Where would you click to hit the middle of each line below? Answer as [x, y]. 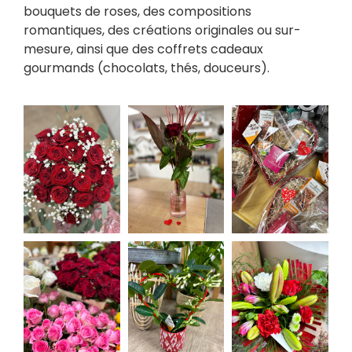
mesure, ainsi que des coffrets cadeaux [143, 49]
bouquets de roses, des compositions [137, 12]
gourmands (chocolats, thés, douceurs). [147, 68]
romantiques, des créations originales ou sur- [162, 31]
